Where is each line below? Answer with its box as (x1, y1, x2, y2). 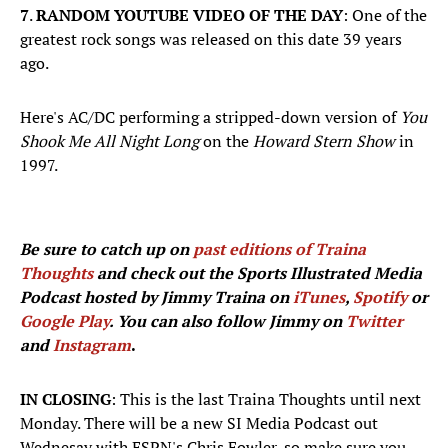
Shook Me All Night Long (20, 130, 199, 153)
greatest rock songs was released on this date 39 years (20, 28, 402, 51)
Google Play (20, 310, 109, 333)
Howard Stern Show (253, 130, 395, 153)
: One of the (343, 4, 427, 27)
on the (199, 130, 253, 153)
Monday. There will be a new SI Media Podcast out (20, 412, 378, 435)
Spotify (353, 286, 407, 309)
